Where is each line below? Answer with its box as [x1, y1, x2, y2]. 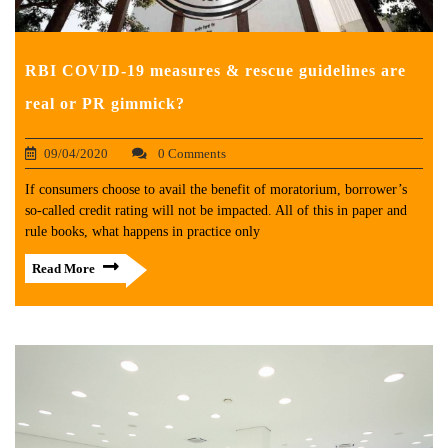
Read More [32, 260, 95, 276]
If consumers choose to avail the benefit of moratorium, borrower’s [25, 181, 407, 197]
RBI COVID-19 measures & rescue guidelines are [25, 61, 406, 79]
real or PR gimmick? [25, 94, 185, 112]
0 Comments [155, 145, 226, 161]
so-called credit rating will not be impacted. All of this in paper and [25, 202, 407, 218]
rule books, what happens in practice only [25, 223, 260, 239]
